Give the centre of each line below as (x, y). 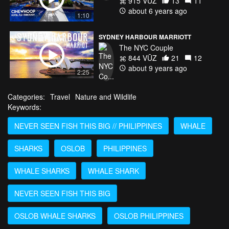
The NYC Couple (146, 47)
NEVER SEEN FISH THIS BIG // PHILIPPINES (88, 125)
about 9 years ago (157, 68)
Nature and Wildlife (106, 96)
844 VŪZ (142, 58)
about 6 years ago (157, 11)
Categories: (26, 96)
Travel (60, 96)
